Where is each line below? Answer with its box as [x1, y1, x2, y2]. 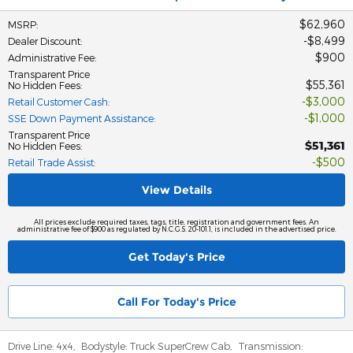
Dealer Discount [8, 35, 80, 47]
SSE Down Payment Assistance [8, 113, 154, 124]
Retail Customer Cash [8, 96, 108, 108]
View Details [141, 182, 212, 197]
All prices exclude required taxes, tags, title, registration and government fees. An [34, 217, 319, 227]
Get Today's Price [128, 249, 225, 264]
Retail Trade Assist [8, 157, 94, 169]
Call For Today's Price [117, 294, 236, 309]
